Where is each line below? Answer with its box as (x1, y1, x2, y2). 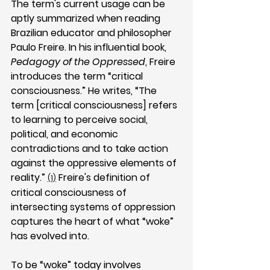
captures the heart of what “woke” (11, 214, 176, 228)
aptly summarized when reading (11, 11, 163, 25)
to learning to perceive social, (11, 112, 150, 127)
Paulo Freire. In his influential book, (11, 40, 169, 54)
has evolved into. (11, 228, 89, 243)
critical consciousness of (11, 185, 129, 199)
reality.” (11, 170, 48, 184)
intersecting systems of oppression (11, 199, 178, 214)
